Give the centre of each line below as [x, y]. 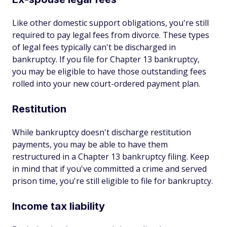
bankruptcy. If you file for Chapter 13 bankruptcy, [106, 59]
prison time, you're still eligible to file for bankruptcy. [112, 181]
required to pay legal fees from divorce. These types [111, 35]
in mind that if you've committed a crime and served [109, 169]
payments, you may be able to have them [90, 144]
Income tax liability [59, 206]
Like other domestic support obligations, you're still [110, 23]
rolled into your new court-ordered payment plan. [106, 84]
